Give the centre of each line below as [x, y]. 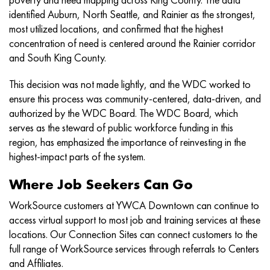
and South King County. [58, 58]
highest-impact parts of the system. [77, 156]
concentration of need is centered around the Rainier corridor [132, 43]
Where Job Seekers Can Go [101, 184]
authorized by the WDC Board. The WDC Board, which [124, 113]
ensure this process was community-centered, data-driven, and [135, 99]
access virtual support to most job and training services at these [135, 220]
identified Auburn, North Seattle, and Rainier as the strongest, [132, 14]
